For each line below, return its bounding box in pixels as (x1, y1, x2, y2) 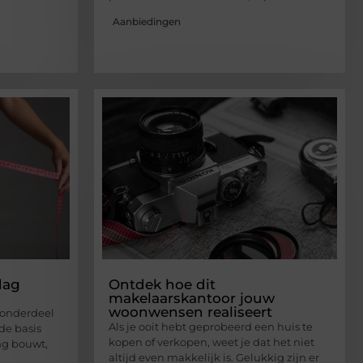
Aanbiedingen (113, 15, 181, 28)
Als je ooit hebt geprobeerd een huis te (109, 320, 313, 334)
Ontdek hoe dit (109, 276, 216, 293)
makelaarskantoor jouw (109, 290, 275, 307)
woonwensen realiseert (109, 304, 272, 321)
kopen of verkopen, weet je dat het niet (109, 335, 314, 349)
